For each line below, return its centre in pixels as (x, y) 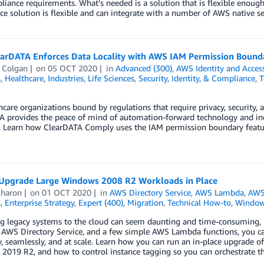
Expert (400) (100, 202)
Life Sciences (111, 78)
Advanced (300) (144, 68)
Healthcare (24, 78)
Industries (65, 78)
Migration (145, 202)
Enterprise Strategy (39, 202)
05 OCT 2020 (73, 68)
